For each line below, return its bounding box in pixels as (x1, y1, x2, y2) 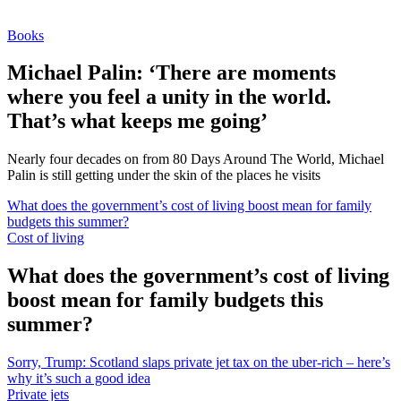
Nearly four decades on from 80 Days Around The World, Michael (7, 151, 384, 167)
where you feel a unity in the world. (7, 85, 331, 109)
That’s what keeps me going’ (7, 109, 268, 133)
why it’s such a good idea (7, 371, 150, 387)
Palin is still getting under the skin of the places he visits (7, 167, 320, 183)
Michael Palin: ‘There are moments (7, 61, 336, 85)
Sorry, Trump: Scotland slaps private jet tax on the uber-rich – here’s (7, 354, 390, 371)
